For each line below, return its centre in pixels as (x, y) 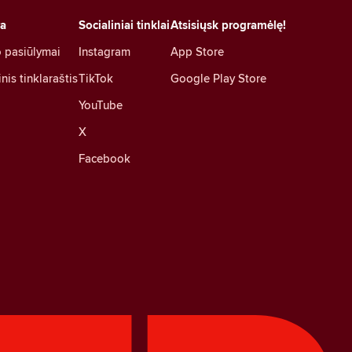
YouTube (101, 104)
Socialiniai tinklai (124, 25)
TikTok (96, 78)
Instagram (104, 51)
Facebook (104, 158)
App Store (197, 51)
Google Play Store (218, 78)
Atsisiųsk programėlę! (228, 25)
